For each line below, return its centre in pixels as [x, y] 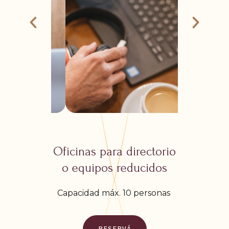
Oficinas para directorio [114, 152]
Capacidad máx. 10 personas [114, 193]
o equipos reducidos [114, 168]
